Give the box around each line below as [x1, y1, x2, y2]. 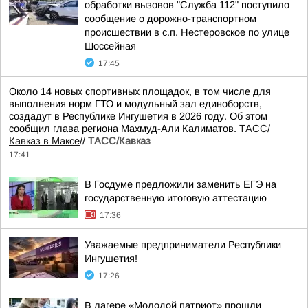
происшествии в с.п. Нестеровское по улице [85, 27, 289, 38]
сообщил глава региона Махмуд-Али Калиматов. [9, 123, 239, 134]
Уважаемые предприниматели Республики [85, 239, 281, 250]
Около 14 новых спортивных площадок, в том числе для [9, 86, 271, 97]
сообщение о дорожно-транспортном [85, 13, 256, 24]
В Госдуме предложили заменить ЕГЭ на [85, 179, 276, 190]
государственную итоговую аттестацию [85, 192, 267, 203]
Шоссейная [85, 41, 136, 52]
